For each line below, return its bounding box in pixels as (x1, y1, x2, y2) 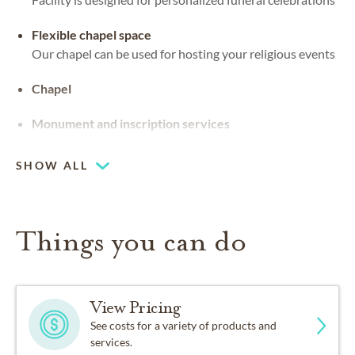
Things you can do (16, 223, 246, 260)
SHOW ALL (16, 158, 89, 173)
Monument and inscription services (32, 116, 230, 132)
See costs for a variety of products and (90, 319, 277, 333)
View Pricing (90, 297, 181, 319)
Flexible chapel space (32, 27, 151, 43)
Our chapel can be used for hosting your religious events (32, 46, 335, 62)
